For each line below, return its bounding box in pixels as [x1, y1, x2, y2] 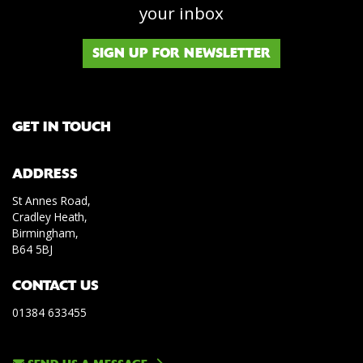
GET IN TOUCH [12, 117, 111, 135]
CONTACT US [12, 275, 99, 294]
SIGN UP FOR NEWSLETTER [92, 44, 271, 62]
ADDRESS [12, 164, 78, 182]
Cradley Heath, [12, 208, 88, 224]
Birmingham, [12, 224, 79, 241]
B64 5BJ [12, 241, 53, 257]
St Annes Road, [12, 192, 91, 208]
